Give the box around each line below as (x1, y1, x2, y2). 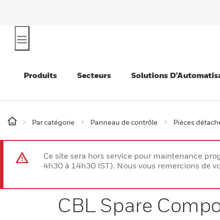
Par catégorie (32, 118, 75, 126)
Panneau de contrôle (90, 118, 158, 126)
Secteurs (77, 70, 111, 80)
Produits (24, 70, 57, 80)
